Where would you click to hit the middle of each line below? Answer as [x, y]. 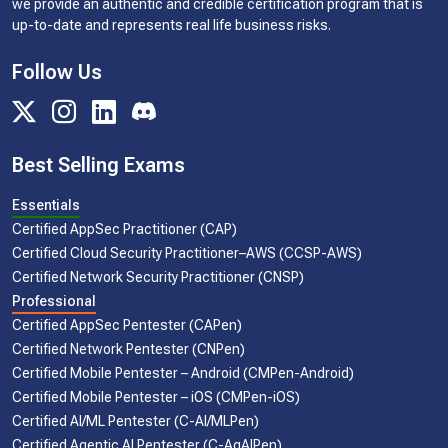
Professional [54, 301]
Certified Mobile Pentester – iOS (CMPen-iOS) [156, 397]
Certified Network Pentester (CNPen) [128, 349]
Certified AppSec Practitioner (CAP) [124, 229]
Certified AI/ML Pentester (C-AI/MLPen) [135, 421]
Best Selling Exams [98, 165]
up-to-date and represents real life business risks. [171, 25]
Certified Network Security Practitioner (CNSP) [158, 277]
